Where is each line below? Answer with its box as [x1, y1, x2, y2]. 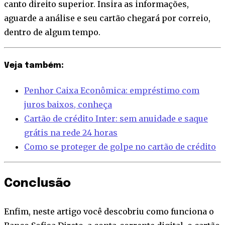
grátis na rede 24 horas [24, 128, 118, 138]
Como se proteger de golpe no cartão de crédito [24, 142, 216, 152]
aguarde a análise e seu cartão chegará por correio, [4, 13, 210, 23]
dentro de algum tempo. [4, 27, 100, 37]
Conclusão [4, 177, 71, 190]
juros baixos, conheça [24, 99, 112, 110]
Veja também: [4, 61, 64, 70]
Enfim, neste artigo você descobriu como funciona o [4, 206, 214, 217]
